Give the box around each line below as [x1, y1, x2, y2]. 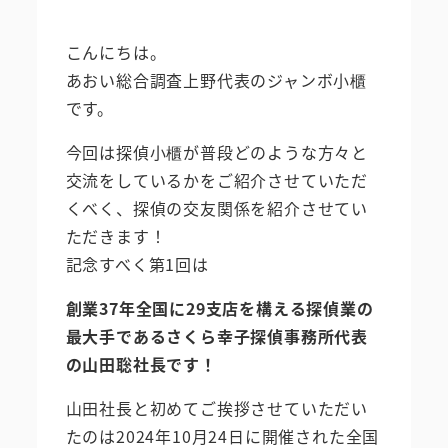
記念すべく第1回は [65, 251, 209, 276]
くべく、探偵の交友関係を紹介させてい [65, 195, 368, 220]
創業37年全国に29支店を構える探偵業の [65, 295, 374, 320]
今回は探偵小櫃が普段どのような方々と [65, 139, 368, 164]
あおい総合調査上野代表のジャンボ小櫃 [65, 67, 367, 92]
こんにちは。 [65, 39, 167, 64]
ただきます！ [65, 223, 167, 248]
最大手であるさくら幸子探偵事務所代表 [65, 323, 368, 348]
